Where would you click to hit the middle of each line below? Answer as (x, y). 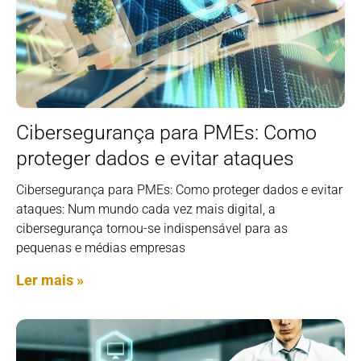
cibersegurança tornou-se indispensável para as (152, 228)
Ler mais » (50, 280)
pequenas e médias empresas (101, 247)
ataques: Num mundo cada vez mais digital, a (146, 209)
